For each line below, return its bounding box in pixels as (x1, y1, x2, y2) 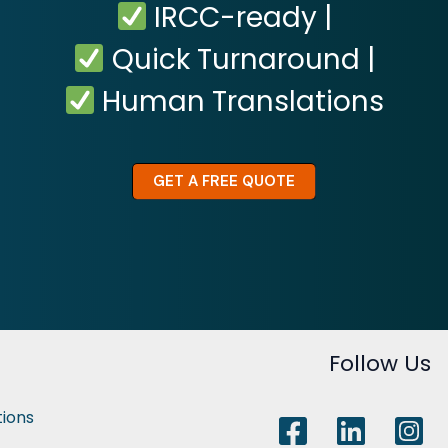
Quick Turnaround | (104, 39, 375, 79)
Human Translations (95, 81, 385, 121)
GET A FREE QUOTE (153, 170, 295, 191)
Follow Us (329, 348, 432, 379)
